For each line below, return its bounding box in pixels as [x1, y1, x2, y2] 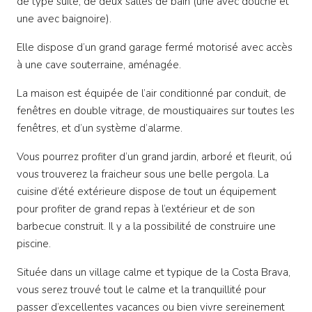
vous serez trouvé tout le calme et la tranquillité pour [17, 283, 266, 297]
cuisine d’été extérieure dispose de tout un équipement [17, 185, 276, 199]
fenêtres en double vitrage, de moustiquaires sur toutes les [17, 104, 295, 118]
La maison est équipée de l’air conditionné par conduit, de [17, 86, 286, 101]
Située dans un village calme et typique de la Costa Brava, [17, 265, 290, 280]
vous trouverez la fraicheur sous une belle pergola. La [17, 167, 269, 182]
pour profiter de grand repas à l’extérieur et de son [17, 202, 255, 217]
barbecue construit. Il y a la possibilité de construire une [17, 219, 276, 234]
